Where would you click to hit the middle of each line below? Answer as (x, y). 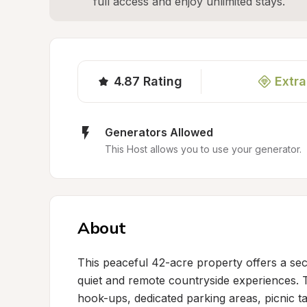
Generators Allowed (159, 132)
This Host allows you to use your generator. (203, 149)
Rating (163, 81)
